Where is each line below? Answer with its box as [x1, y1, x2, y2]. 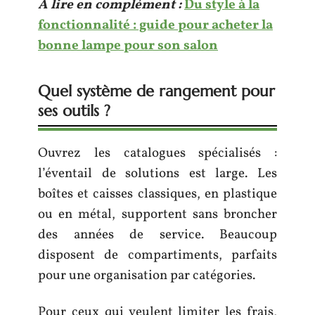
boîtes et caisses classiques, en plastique [38, 185, 277, 203]
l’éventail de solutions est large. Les [38, 165, 277, 183]
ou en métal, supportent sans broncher [38, 205, 277, 224]
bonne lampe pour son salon [38, 37, 218, 55]
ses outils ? [38, 101, 110, 120]
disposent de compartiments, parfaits [38, 246, 277, 264]
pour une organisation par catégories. [38, 266, 255, 285]
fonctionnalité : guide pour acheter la [38, 16, 273, 34]
